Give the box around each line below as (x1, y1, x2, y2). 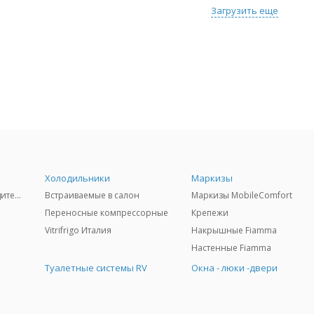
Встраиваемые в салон (45, 189, 140, 201)
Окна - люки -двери (191, 261, 278, 274)
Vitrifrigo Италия (45, 224, 112, 236)
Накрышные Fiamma (191, 224, 278, 236)
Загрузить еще (211, 4, 278, 17)
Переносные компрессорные (45, 207, 169, 219)
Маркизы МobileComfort (191, 189, 293, 201)
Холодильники (45, 172, 111, 184)
